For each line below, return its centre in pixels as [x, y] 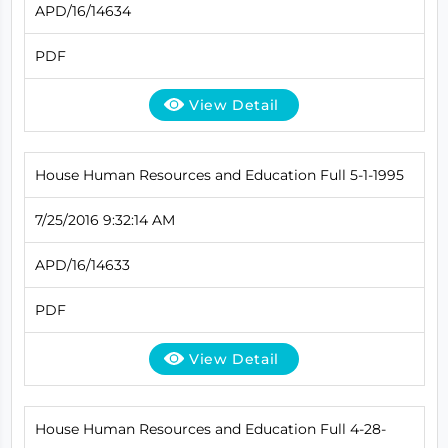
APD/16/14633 [82, 264]
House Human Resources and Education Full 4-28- [210, 428]
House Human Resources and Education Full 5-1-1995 [219, 174]
